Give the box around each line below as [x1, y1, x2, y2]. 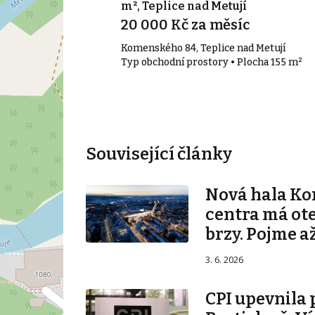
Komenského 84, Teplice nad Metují [120, 42, 285, 55]
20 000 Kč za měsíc [120, 16, 250, 34]
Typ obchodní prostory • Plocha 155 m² [120, 56, 302, 69]
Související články [85, 144, 232, 165]
